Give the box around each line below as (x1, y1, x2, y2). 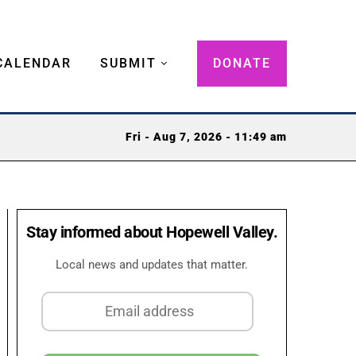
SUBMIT (100, 55, 157, 71)
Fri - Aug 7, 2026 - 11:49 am (126, 130, 287, 145)
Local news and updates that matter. (56, 257, 248, 272)
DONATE (213, 55, 271, 71)
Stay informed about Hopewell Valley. (26, 222, 277, 242)
